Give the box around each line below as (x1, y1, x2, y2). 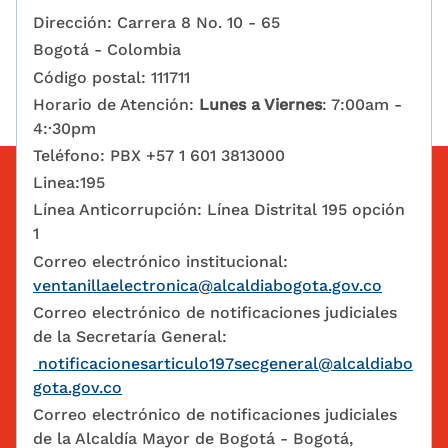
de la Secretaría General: (33, 326, 227, 346)
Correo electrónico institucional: (33, 251, 288, 271)
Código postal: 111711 (33, 67, 190, 87)
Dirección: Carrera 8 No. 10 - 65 (33, 13, 280, 33)
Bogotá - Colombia (33, 40, 181, 60)
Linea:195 (33, 173, 105, 193)
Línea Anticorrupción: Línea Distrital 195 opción (33, 200, 405, 220)
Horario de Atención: (33, 94, 199, 114)
